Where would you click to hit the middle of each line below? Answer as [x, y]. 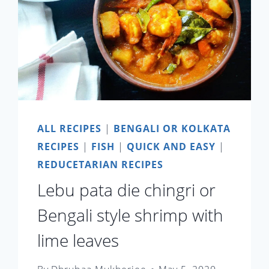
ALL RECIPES [70, 128]
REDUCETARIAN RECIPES [101, 164]
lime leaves [78, 240]
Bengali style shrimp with [131, 215]
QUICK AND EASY [171, 146]
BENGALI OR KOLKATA [172, 128]
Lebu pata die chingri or [127, 189]
